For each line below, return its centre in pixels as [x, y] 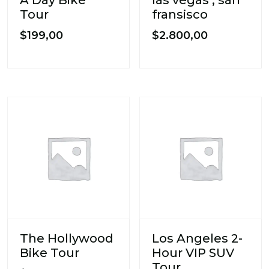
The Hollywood [67, 238]
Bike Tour [50, 252]
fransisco [180, 14]
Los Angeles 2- [198, 238]
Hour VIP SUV [193, 252]
